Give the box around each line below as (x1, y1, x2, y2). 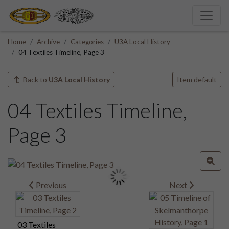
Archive (37, 37, 60, 46)
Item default (177, 75, 217, 84)
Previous (34, 180, 66, 190)
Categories (71, 37, 104, 46)
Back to (21, 75, 49, 84)
